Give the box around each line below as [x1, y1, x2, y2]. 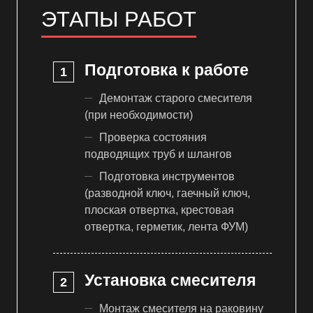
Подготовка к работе [85, 61, 249, 80]
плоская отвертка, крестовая [85, 204, 234, 217]
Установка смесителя [85, 270, 256, 289]
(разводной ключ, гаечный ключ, [85, 187, 250, 200]
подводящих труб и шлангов [85, 148, 232, 161]
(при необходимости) [85, 109, 193, 122]
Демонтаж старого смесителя [99, 92, 252, 105]
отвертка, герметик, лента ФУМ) [85, 221, 248, 233]
